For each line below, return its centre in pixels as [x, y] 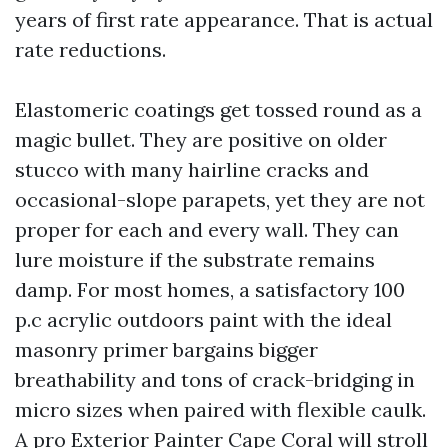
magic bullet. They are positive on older [201, 139]
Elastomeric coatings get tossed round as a [218, 109]
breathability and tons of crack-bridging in [215, 379]
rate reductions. [90, 49]
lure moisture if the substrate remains [195, 259]
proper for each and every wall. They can [207, 229]
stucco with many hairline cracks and [192, 169]
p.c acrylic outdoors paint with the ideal [203, 319]
